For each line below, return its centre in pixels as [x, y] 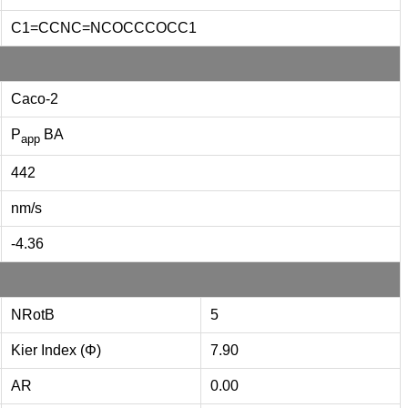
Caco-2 [35, 98]
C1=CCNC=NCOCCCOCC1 [104, 27]
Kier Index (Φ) [56, 350]
